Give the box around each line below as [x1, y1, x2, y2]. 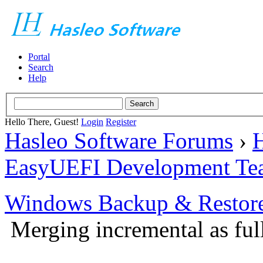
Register [106, 116, 136, 127]
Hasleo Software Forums [5, 127, 233, 153]
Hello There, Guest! [5, 116, 81, 127]
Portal [28, 52, 50, 62]
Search [28, 62, 53, 72]
